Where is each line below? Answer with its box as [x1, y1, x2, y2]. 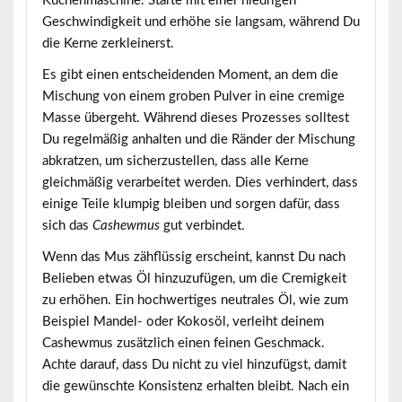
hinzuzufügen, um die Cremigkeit [150, 272, 346, 286]
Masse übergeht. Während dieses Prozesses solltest [41, 111, 349, 126]
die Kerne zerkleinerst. [41, 36, 174, 50]
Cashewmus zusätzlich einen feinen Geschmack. [41, 336, 325, 351]
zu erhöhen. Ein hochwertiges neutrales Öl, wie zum [41, 293, 348, 308]
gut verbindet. [159, 219, 245, 233]
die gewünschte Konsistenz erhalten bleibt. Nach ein [41, 380, 349, 394]
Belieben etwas [41, 272, 136, 286]
